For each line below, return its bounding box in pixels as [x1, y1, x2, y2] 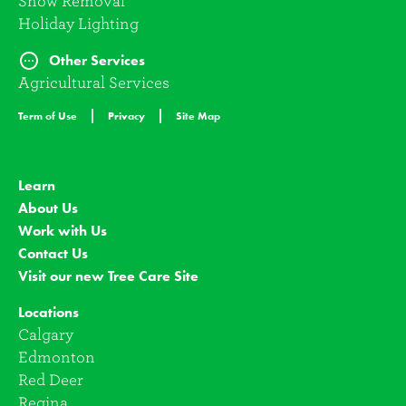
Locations [18, 304, 79, 321]
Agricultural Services [18, 74, 169, 92]
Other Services [49, 52, 145, 69]
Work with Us [18, 222, 107, 239]
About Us [18, 199, 78, 217]
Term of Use [18, 109, 77, 122]
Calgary [18, 326, 73, 343]
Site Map [176, 109, 220, 122]
